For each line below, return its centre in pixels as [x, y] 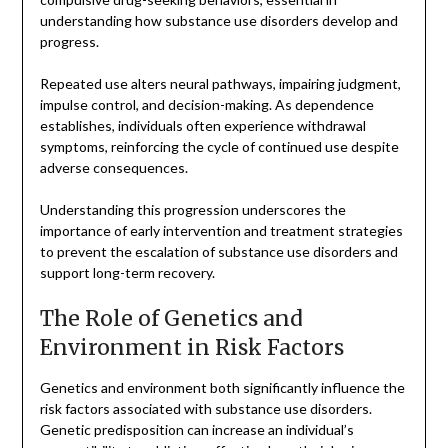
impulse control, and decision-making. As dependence [206, 104]
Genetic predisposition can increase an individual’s [196, 429]
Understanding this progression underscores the [192, 209]
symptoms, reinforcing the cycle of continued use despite [219, 146]
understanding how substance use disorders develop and [218, 20]
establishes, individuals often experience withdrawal [202, 125]
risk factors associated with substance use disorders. [205, 408]
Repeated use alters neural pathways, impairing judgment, [220, 83]
